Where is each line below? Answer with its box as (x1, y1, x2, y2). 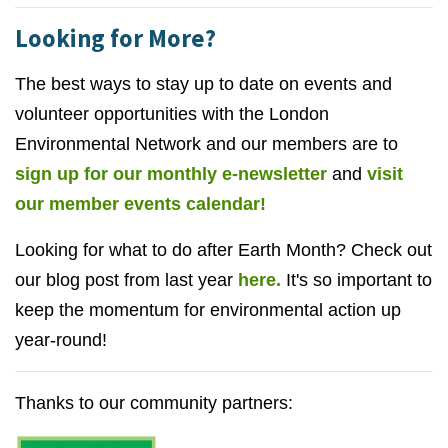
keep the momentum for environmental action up (15, 300, 401, 321)
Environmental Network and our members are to (15, 134, 398, 155)
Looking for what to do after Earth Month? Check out (15, 240, 432, 261)
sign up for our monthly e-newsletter (15, 164, 327, 185)
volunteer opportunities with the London (15, 104, 329, 125)
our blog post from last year (15, 270, 238, 291)
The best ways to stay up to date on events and (15, 74, 392, 95)
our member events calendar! (15, 194, 266, 215)
